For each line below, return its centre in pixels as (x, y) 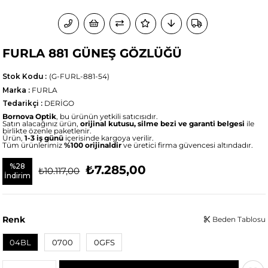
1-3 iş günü (44, 138)
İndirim (18, 175)
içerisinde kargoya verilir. (109, 138)
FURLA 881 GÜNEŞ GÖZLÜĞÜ (92, 53)
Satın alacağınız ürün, (42, 123)
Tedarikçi (21, 103)
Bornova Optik (30, 116)
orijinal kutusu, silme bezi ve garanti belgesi (163, 123)
